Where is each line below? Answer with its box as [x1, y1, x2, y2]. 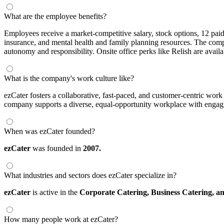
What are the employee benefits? [4, 11, 106, 20]
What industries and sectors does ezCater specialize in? [4, 170, 176, 179]
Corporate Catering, [79, 187, 151, 196]
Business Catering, [151, 187, 216, 196]
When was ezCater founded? [4, 126, 95, 135]
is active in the [30, 187, 79, 196]
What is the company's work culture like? [4, 73, 134, 82]
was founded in [30, 143, 83, 152]
